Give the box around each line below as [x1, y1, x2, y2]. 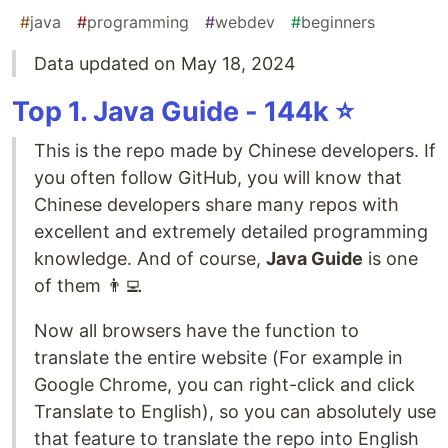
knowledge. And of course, [34, 248, 266, 270]
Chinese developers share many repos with [34, 194, 399, 216]
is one [363, 248, 418, 270]
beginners [301, 12, 375, 33]
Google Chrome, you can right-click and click [34, 374, 415, 396]
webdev [215, 12, 275, 33]
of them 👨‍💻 [34, 275, 142, 297]
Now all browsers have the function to [34, 320, 359, 342]
